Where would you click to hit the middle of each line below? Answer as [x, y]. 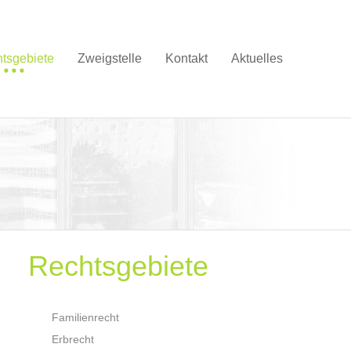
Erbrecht [73, 339]
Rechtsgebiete [118, 266]
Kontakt [186, 58]
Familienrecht [85, 317]
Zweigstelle [110, 58]
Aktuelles [257, 58]
